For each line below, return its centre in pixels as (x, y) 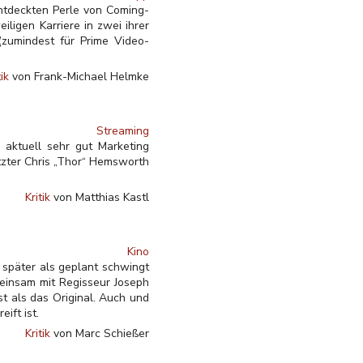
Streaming (123, 131)
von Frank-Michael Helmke (79, 77)
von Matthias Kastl (100, 197)
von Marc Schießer (100, 333)
